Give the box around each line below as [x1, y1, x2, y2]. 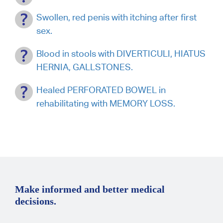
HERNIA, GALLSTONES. [36, 62, 133, 72]
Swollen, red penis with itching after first [36, 12, 197, 22]
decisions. [15, 196, 56, 207]
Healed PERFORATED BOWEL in [36, 85, 166, 95]
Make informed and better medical [15, 184, 165, 195]
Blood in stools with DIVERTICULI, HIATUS [36, 48, 206, 59]
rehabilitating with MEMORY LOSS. [36, 98, 175, 109]
